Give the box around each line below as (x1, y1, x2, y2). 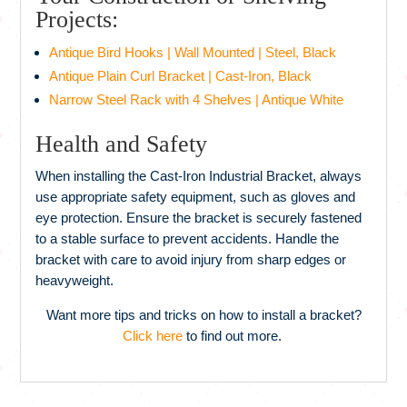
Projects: (35, 5, 119, 33)
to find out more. (182, 327, 285, 343)
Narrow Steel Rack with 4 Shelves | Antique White (49, 91, 344, 107)
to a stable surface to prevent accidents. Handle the (35, 230, 340, 246)
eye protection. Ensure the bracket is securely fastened (35, 209, 362, 225)
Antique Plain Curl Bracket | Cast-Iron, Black (49, 67, 313, 84)
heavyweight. (35, 272, 114, 288)
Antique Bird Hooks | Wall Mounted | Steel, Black (49, 44, 337, 60)
